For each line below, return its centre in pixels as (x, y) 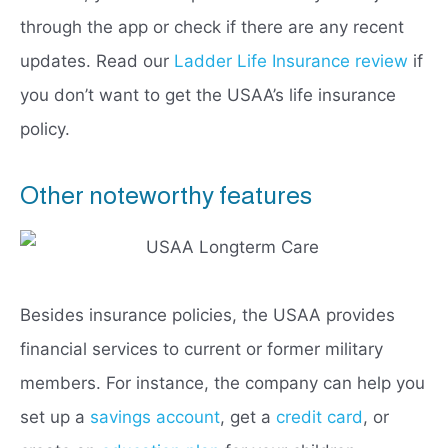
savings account (155, 417)
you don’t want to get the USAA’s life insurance (208, 95)
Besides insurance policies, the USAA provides (207, 315)
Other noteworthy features (166, 195)
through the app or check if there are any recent (212, 27)
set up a (55, 417)
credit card (319, 417)
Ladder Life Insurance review (291, 61)
